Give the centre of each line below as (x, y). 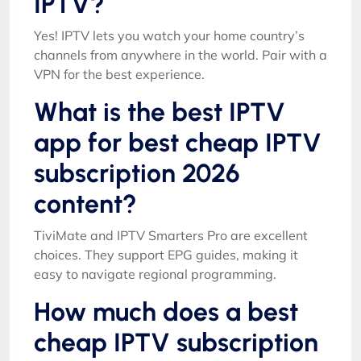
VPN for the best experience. (119, 74)
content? (85, 203)
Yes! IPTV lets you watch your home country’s (169, 35)
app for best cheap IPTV (178, 142)
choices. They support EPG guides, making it (166, 254)
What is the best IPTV (160, 112)
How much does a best (166, 311)
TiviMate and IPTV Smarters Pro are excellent (171, 235)
